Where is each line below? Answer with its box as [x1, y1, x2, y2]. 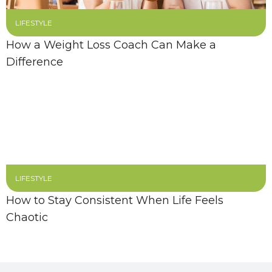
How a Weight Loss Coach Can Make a [6, 38, 216, 52]
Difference [6, 55, 63, 69]
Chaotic [6, 211, 48, 224]
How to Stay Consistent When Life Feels [6, 194, 223, 207]
